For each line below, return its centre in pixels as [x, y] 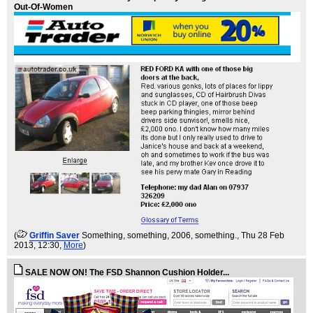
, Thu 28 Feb [261, 236]
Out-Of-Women [43, 7]
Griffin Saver [54, 236]
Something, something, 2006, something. [159, 236]
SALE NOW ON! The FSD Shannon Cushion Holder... [127, 273]
